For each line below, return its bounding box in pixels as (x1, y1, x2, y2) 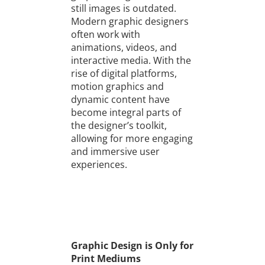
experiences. (70, 158, 127, 172)
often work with (70, 28, 140, 41)
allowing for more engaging (70, 132, 193, 146)
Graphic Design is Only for (70, 238, 193, 252)
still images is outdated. (70, 2, 176, 15)
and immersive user (70, 145, 160, 159)
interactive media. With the (70, 54, 191, 67)
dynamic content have (70, 93, 170, 106)
